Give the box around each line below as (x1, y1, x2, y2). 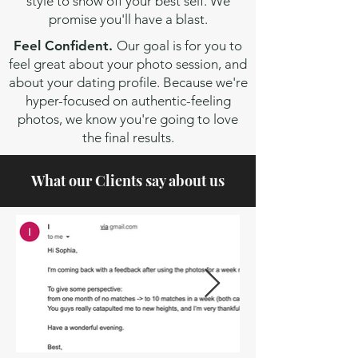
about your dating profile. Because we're (8, 74, 248, 90)
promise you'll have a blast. (48, 11, 208, 27)
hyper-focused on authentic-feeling (25, 93, 231, 109)
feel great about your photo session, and (9, 56, 247, 72)
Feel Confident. (14, 38, 117, 54)
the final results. (82, 129, 174, 145)
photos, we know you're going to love (18, 111, 238, 127)
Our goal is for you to (117, 38, 242, 54)
